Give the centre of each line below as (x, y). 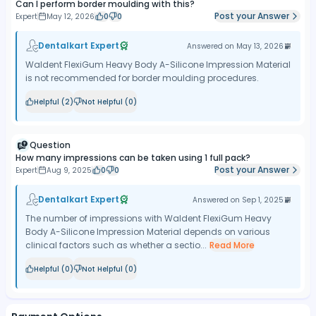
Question (50, 145)
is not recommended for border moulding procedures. (142, 78)
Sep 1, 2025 (263, 200)
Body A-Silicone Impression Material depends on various (148, 232)
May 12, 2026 (71, 16)
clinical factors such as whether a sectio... (116, 245)
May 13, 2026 (260, 46)
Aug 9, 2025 (69, 170)
